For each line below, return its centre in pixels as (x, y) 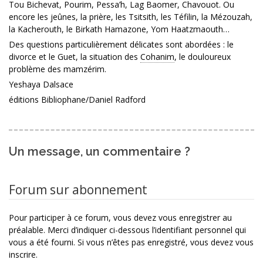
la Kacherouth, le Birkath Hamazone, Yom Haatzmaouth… (119, 29)
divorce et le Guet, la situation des (75, 57)
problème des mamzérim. (58, 69)
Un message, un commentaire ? (100, 152)
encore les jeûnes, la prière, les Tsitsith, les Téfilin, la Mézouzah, (131, 17)
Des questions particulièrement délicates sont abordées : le (121, 45)
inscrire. (23, 255)
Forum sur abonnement (78, 190)
